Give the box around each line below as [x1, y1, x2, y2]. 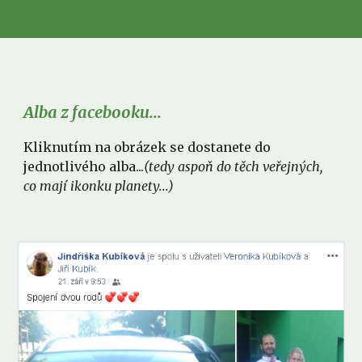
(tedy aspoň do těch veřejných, [144, 158, 323, 175]
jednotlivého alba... [23, 158, 145, 175]
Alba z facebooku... [23, 102, 162, 122]
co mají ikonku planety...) [23, 178, 175, 194]
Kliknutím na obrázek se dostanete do [23, 139, 271, 155]
